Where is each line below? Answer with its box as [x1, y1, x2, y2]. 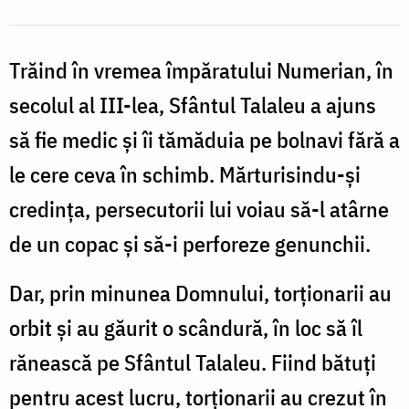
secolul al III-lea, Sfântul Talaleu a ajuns [9, 89, 376, 120]
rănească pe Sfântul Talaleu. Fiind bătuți [9, 347, 376, 377]
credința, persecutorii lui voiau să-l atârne [9, 194, 389, 224]
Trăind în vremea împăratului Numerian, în [9, 55, 393, 85]
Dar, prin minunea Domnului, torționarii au [9, 278, 392, 308]
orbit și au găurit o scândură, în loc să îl [9, 312, 362, 342]
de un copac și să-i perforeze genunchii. [9, 228, 371, 258]
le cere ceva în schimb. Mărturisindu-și [9, 159, 361, 189]
